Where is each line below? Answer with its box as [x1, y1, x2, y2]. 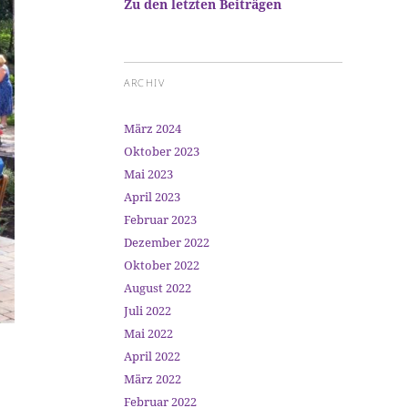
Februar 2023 [124, 211, 197, 228]
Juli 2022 [124, 302, 171, 319]
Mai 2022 [124, 325, 173, 342]
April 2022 [124, 348, 180, 364]
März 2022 [124, 371, 181, 387]
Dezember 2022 [124, 234, 209, 250]
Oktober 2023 [124, 143, 199, 159]
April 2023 [124, 189, 180, 205]
